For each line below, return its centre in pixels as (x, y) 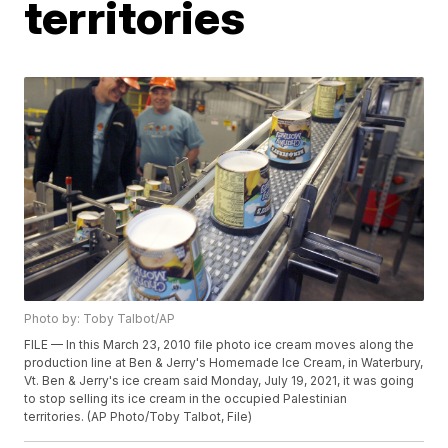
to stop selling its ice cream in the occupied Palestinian (186, 399)
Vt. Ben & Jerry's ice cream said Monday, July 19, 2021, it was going (219, 381)
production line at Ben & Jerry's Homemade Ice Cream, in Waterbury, (224, 363)
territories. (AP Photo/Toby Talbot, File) (138, 417)
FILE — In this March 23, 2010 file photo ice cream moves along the (219, 345)
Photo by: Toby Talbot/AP (100, 319)
